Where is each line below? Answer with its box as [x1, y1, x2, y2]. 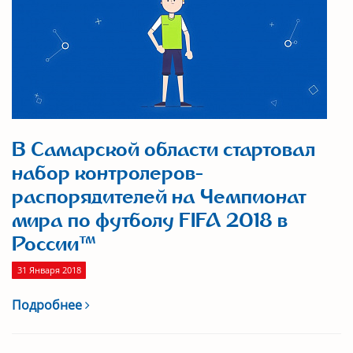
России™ [12, 232, 96, 256]
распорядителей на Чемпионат [12, 185, 307, 209]
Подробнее [12, 296, 85, 314]
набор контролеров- [12, 162, 203, 185]
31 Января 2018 [17, 264, 81, 277]
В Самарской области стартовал [12, 138, 315, 162]
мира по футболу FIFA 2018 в [12, 209, 288, 232]
